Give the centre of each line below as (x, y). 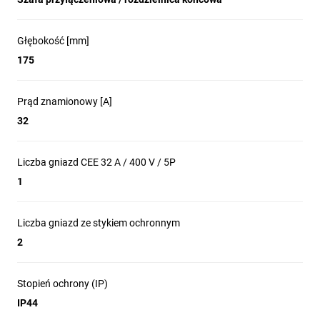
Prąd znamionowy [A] (65, 101)
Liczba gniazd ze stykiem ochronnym (99, 223)
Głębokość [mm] (53, 41)
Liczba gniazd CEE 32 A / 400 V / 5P (96, 162)
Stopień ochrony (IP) (62, 284)
